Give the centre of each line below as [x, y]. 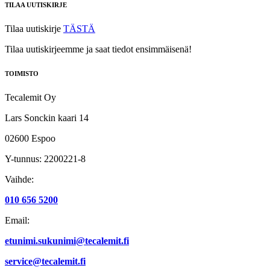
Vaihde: [19, 179]
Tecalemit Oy [30, 97]
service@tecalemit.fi [45, 261]
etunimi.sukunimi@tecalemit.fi [67, 240]
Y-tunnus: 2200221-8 [45, 159]
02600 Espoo [30, 138]
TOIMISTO [22, 73]
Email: [17, 220]
